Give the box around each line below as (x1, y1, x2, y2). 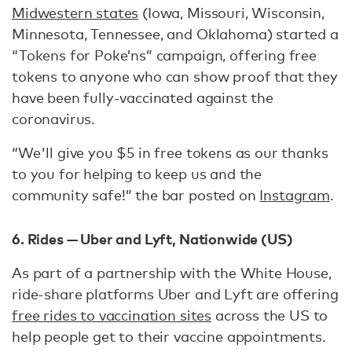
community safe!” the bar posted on (12, 186, 260, 204)
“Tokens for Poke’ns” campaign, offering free (12, 46, 317, 64)
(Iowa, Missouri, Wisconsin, (138, 4, 324, 22)
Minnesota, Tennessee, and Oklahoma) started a (12, 25, 339, 43)
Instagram (259, 186, 330, 204)
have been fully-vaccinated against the (12, 89, 273, 107)
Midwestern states (12, 4, 139, 22)
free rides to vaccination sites (12, 306, 212, 324)
